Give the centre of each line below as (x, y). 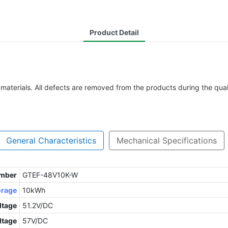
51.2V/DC (37, 206)
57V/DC (35, 221)
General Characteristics (51, 140)
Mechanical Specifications (167, 140)
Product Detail (114, 32)
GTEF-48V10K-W (50, 175)
